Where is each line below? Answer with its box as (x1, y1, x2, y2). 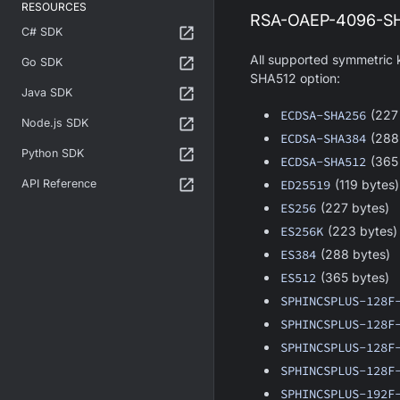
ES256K (279, 223, 323, 239)
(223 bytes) (324, 223, 398, 238)
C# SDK (21, 25, 62, 38)
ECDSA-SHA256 (279, 107, 366, 123)
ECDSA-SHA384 (279, 130, 366, 146)
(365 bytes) (317, 270, 390, 285)
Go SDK (21, 55, 62, 69)
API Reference (21, 177, 96, 190)
